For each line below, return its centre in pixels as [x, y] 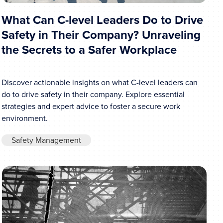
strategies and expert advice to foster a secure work [91, 106]
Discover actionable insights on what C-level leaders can [99, 82]
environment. [24, 118]
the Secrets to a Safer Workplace [89, 50]
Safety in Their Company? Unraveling [101, 35]
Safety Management [46, 140]
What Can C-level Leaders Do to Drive [102, 20]
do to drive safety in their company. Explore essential [93, 94]
